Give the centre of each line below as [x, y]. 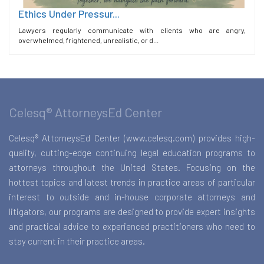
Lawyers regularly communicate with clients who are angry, [132, 30]
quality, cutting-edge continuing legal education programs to [132, 153]
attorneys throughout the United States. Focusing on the [132, 168]
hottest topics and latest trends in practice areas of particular [132, 182]
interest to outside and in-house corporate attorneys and [132, 197]
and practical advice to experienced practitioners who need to [132, 227]
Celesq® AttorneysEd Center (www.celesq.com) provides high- [132, 138]
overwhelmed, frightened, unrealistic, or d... [88, 40]
